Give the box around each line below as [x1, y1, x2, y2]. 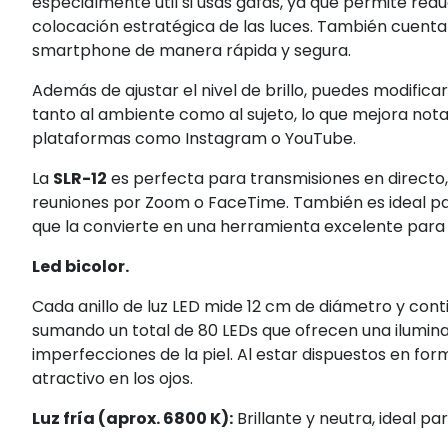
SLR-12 [53, 166, 107, 190]
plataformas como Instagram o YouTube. [32, 126, 356, 150]
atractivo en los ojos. [32, 366, 193, 390]
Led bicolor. [32, 254, 129, 278]
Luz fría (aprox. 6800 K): [32, 406, 233, 430]
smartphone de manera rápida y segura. [32, 38, 351, 62]
